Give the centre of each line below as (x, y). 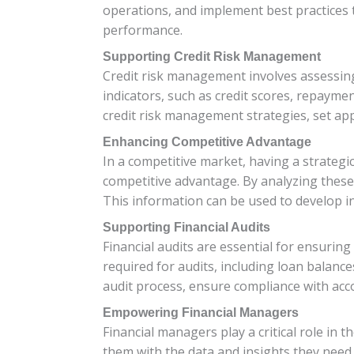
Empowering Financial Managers (201, 312)
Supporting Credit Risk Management (212, 56)
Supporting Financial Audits (186, 227)
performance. (143, 30)
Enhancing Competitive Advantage (207, 141)
